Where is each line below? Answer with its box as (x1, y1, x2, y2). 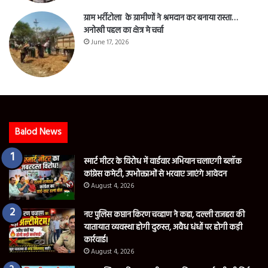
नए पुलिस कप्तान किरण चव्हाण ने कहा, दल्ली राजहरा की (84, 208, 245, 222)
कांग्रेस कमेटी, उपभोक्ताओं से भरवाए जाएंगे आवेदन (84, 167, 227, 181)
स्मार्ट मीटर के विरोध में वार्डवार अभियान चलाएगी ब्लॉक (84, 154, 242, 169)
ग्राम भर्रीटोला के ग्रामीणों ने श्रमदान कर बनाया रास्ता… (84, 11, 237, 25)
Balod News (15, 124, 62, 139)
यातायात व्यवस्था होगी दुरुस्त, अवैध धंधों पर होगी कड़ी (84, 220, 242, 234)
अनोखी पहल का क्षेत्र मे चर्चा (84, 23, 163, 38)
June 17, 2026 (91, 36, 129, 48)
